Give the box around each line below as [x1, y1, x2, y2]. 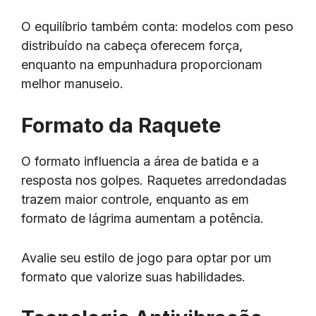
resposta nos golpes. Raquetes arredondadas [21, 172, 286, 188]
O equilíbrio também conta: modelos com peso [21, 19, 293, 35]
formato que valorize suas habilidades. [21, 269, 245, 284]
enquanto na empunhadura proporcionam [21, 57, 262, 73]
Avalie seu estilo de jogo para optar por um [21, 250, 272, 265]
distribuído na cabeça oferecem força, [21, 38, 243, 54]
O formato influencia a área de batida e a [21, 153, 259, 169]
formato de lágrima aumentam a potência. [21, 210, 267, 226]
